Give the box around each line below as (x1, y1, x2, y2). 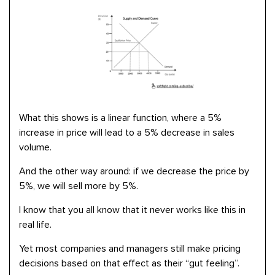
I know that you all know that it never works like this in (19, 205, 246, 215)
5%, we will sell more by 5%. (19, 181, 138, 191)
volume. (19, 142, 52, 152)
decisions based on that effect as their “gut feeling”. (19, 258, 239, 268)
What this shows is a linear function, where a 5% (19, 113, 222, 123)
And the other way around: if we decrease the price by (19, 166, 249, 176)
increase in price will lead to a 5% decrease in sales (19, 128, 234, 137)
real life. (19, 220, 52, 230)
